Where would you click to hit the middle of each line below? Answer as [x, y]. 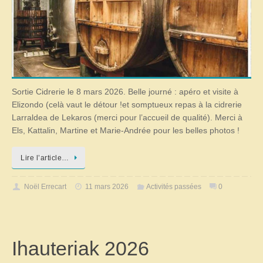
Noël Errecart [45, 187]
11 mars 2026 [107, 187]
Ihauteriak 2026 [80, 248]
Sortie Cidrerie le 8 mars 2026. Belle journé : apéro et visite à [125, 92]
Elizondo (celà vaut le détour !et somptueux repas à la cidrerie [127, 104]
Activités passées [173, 187]
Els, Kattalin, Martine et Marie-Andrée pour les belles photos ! [126, 130]
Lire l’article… [45, 158]
